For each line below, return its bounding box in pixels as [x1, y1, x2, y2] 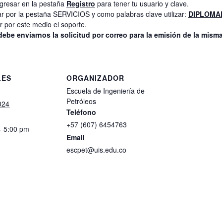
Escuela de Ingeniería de [66, 86, 145, 96]
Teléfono [66, 107, 96, 117]
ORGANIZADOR [66, 73, 124, 83]
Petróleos [66, 96, 96, 106]
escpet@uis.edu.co [66, 145, 126, 155]
